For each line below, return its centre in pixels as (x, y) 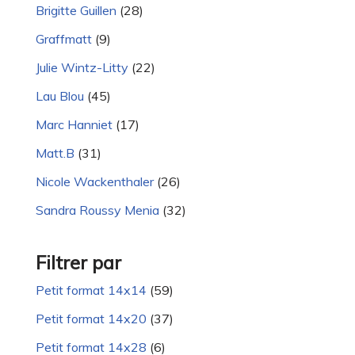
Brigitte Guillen (76, 11)
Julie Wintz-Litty (82, 68)
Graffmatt (64, 39)
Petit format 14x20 (91, 319)
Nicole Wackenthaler (95, 182)
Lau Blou (60, 96)
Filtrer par (78, 263)
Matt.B (55, 153)
